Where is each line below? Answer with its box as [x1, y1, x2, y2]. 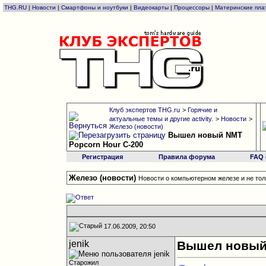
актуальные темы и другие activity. [109, 115, 213, 122]
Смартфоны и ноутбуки [61, 4, 128, 11]
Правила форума [158, 153, 215, 160]
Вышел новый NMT [167, 131, 242, 140]
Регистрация [82, 153, 123, 160]
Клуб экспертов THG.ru [109, 106, 180, 113]
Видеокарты [134, 4, 169, 11]
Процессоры [174, 4, 210, 11]
